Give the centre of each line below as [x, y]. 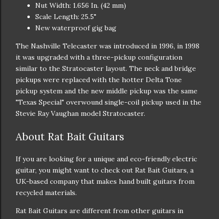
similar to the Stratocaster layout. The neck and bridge [106, 69]
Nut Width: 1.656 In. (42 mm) [81, 6]
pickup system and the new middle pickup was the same [107, 91]
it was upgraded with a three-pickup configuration [99, 57]
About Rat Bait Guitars [70, 136]
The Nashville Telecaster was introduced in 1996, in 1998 [108, 46]
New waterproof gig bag [76, 28]
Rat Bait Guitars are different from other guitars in [99, 210]
